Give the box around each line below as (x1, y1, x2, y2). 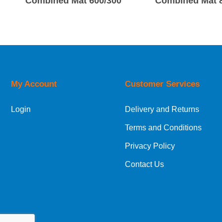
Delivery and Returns (125, 105, 199, 113)
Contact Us (125, 160, 164, 168)
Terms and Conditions (125, 123, 202, 132)
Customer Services (125, 79, 200, 89)
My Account (11, 79, 57, 89)
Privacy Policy (125, 142, 175, 150)
